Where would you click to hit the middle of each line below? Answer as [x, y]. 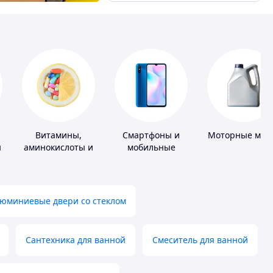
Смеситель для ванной [200, 240]
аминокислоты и [58, 147]
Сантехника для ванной [76, 240]
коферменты [58, 160]
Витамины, [58, 135]
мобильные [151, 147]
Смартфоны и [151, 135]
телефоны [151, 160]
